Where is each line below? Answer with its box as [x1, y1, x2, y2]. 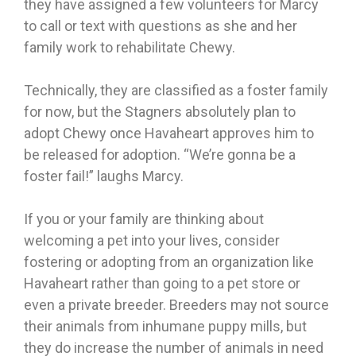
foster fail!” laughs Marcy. [24, 168, 184, 185]
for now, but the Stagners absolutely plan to [24, 103, 296, 121]
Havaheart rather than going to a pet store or [24, 275, 300, 292]
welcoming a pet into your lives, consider [24, 232, 280, 250]
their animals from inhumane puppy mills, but [24, 318, 307, 335]
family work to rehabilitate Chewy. [24, 39, 235, 56]
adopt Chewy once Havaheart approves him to [24, 125, 314, 142]
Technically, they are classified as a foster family [24, 82, 328, 99]
